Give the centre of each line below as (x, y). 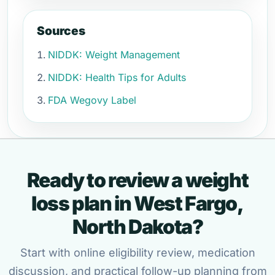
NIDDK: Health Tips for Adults (117, 77)
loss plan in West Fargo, (137, 203)
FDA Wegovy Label (92, 100)
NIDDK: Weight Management (114, 55)
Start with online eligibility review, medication (137, 253)
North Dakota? (137, 227)
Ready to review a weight (137, 180)
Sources (61, 31)
